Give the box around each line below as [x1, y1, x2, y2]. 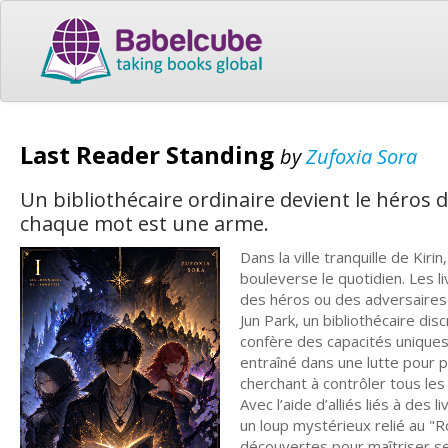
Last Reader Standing [20, 137, 280, 171]
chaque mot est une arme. [20, 210, 269, 237]
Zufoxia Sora [306, 142, 417, 170]
